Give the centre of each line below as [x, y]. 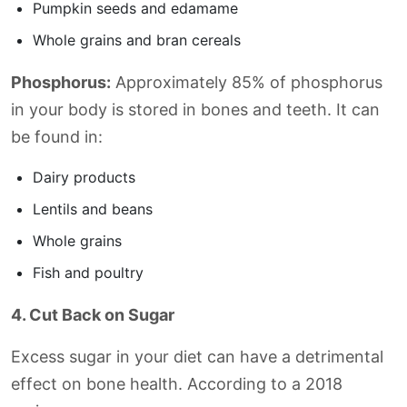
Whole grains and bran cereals [137, 40]
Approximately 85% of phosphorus [247, 82]
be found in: [57, 137]
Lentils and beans [93, 209]
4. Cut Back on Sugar [93, 315]
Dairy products [84, 177]
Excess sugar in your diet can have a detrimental [197, 357]
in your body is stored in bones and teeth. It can [195, 109]
